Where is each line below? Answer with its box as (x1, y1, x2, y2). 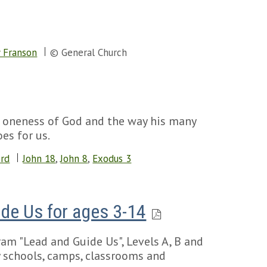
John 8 (60, 152, 88, 165)
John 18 (23, 152, 56, 165)
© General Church (50, 46, 128, 59)
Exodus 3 (92, 152, 132, 165)
